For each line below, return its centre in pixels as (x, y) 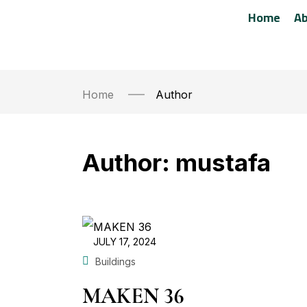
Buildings (115, 261)
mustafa (223, 162)
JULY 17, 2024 (125, 242)
